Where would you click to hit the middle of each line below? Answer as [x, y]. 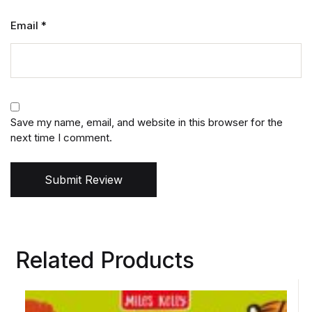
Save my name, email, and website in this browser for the [147, 123]
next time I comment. [61, 138]
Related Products [105, 260]
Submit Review [84, 180]
